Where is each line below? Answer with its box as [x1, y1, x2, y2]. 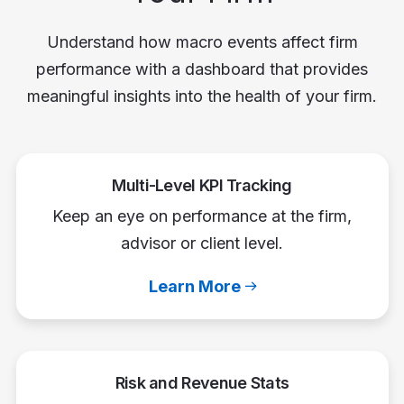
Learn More [148, 276, 241, 296]
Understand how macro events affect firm [46, 32, 358, 51]
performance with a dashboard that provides [36, 59, 368, 78]
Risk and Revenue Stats [115, 372, 289, 392]
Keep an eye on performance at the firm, [52, 206, 352, 225]
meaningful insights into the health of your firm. [27, 86, 377, 106]
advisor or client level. [121, 233, 283, 252]
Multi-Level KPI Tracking [112, 175, 292, 195]
